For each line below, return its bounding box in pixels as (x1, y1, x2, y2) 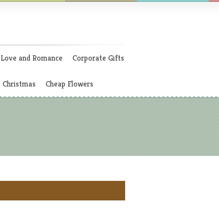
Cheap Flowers (45, 79, 93, 89)
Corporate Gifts (72, 53, 124, 63)
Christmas (2, 79, 36, 89)
